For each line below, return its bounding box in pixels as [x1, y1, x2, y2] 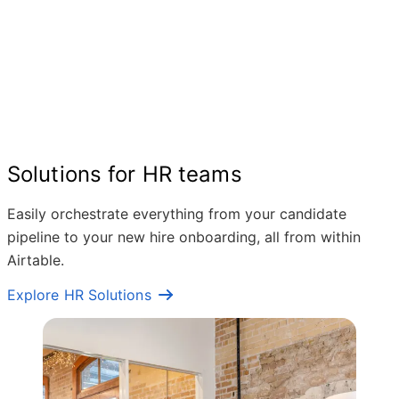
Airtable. [7, 251, 64, 269]
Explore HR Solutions [7, 286, 151, 304]
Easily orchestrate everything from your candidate [7, 205, 346, 223]
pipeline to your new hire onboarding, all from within [7, 228, 361, 246]
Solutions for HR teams [7, 161, 242, 187]
